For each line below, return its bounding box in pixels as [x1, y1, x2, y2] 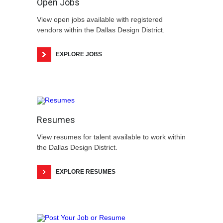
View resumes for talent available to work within [37, 132, 186, 141]
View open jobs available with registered [37, 15, 163, 23]
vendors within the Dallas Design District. [37, 25, 165, 34]
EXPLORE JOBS [56, 50, 102, 58]
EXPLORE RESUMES [56, 168, 115, 175]
